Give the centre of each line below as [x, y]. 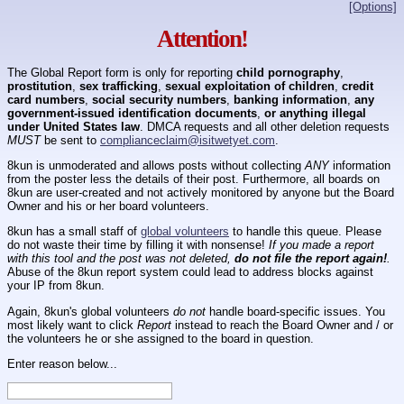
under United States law [73, 126]
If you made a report [321, 245]
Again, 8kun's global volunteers [90, 311]
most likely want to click [72, 325]
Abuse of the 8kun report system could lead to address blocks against [190, 272]
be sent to [70, 140]
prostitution [40, 86]
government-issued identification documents [132, 113]
